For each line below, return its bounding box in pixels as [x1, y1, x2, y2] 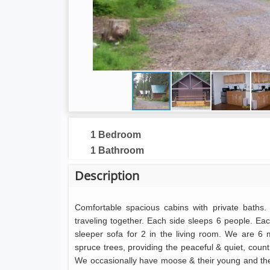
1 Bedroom [90, 130, 141, 140]
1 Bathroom [90, 145, 144, 155]
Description [75, 168, 139, 184]
